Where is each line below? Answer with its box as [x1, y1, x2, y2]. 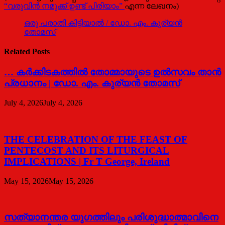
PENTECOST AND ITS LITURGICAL [4, 145, 169, 156]
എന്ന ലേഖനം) [125, 1, 179, 10]
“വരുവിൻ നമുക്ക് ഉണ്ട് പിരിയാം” [4, 1, 125, 10]
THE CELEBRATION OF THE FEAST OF [4, 134, 187, 145]
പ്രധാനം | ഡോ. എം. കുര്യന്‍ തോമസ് [4, 78, 180, 89]
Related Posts [4, 47, 50, 56]
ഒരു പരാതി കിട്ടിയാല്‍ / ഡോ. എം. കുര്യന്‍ [24, 18, 182, 27]
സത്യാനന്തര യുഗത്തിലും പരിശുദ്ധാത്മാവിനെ [4, 212, 218, 223]
